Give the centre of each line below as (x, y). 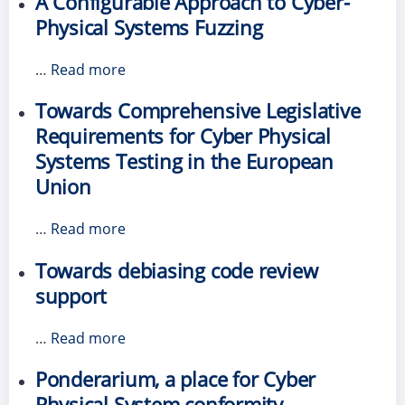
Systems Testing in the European (184, 162)
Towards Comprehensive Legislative (198, 111)
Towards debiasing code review (176, 270)
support (71, 296)
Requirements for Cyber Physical (183, 137)
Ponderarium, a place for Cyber (175, 379)
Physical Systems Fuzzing (149, 27)
